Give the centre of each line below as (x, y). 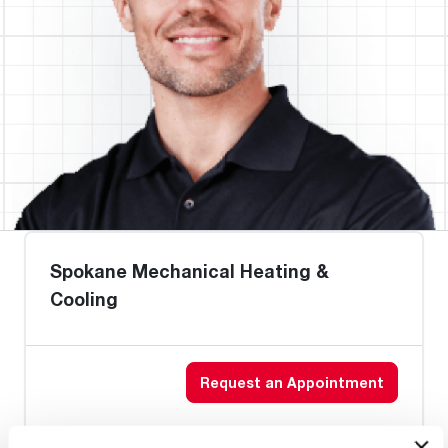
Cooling (84, 299)
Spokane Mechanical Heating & (189, 271)
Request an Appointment (292, 382)
